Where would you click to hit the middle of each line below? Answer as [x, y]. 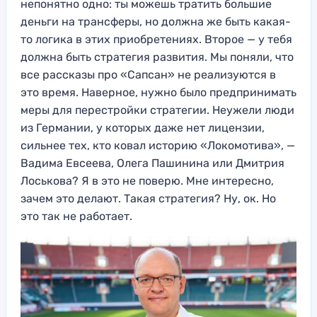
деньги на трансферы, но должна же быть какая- [156, 22]
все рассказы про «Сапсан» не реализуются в [148, 75]
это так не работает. [76, 217]
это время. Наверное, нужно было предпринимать [158, 93]
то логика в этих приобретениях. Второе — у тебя [156, 40]
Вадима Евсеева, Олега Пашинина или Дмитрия [152, 163]
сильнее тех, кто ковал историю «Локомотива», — [158, 146]
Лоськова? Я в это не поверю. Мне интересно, [147, 181]
